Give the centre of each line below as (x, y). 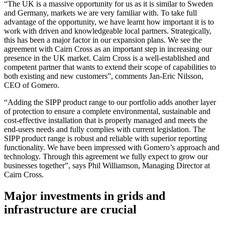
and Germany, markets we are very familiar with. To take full (100, 13)
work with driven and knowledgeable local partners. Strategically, (108, 31)
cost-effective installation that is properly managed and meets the (106, 121)
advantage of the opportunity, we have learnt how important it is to (109, 22)
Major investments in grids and (85, 196)
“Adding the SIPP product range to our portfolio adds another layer (110, 102)
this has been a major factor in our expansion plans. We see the (103, 40)
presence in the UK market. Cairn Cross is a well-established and (107, 58)
